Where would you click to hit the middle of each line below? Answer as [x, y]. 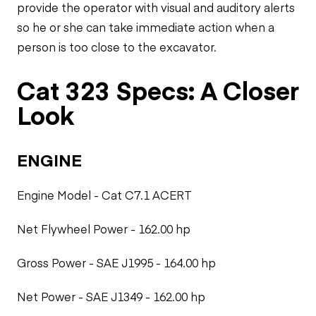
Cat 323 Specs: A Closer [158, 90]
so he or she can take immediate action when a [146, 27]
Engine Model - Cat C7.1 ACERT [104, 195]
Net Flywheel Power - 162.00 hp [104, 229]
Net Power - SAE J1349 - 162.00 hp [111, 296]
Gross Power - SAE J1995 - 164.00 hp [116, 262]
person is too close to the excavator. [117, 47]
